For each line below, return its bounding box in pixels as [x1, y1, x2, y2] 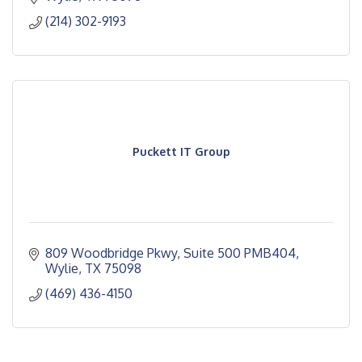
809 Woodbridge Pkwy [45, 244, 177, 261]
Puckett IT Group [132, 144, 230, 158]
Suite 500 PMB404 [183, 244, 296, 261]
